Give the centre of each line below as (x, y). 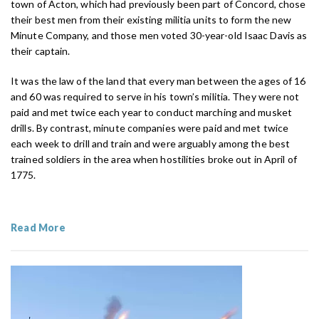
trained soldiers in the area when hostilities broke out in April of (154, 159)
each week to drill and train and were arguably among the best (151, 144)
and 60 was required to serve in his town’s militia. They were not (155, 97)
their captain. (41, 51)
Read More (38, 228)
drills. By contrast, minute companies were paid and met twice (150, 128)
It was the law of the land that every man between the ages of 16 (158, 81)
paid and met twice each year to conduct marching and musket (151, 113)
